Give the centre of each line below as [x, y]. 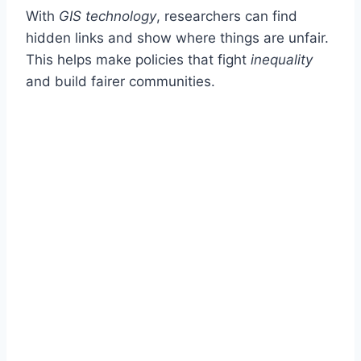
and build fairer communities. [120, 82]
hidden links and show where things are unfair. [177, 38]
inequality [282, 60]
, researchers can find [227, 17]
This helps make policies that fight [138, 60]
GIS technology [108, 17]
